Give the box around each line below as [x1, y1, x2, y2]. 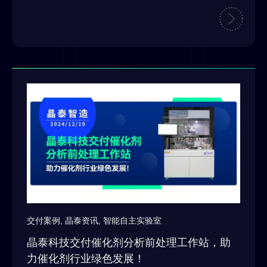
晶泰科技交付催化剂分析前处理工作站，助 [27, 236, 231, 249]
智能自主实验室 [103, 215, 162, 225]
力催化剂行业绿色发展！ [27, 252, 145, 265]
